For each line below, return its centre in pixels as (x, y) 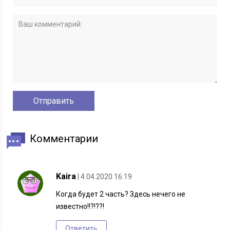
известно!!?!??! (80, 207)
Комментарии (64, 139)
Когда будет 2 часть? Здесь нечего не (121, 194)
